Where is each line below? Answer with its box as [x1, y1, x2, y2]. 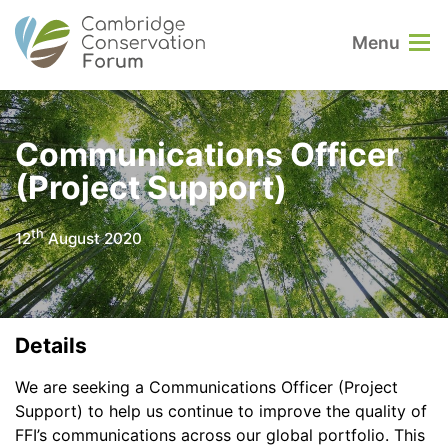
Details [15, 332, 87, 358]
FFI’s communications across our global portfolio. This [15, 425, 425, 446]
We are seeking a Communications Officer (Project [15, 377, 398, 398]
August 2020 [44, 228, 142, 248]
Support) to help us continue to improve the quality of [15, 401, 427, 422]
